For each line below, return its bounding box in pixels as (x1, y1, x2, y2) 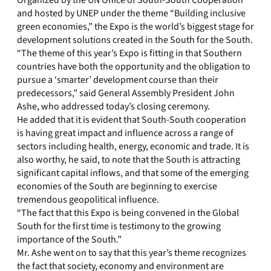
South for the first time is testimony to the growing (17, 220, 221, 233)
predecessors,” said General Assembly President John (17, 87, 235, 100)
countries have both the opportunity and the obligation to (17, 60, 250, 73)
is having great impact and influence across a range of (17, 126, 233, 140)
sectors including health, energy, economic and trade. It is (17, 140, 249, 153)
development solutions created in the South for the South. (17, 33, 253, 47)
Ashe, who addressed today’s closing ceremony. (17, 100, 210, 113)
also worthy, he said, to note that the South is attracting (17, 153, 240, 166)
